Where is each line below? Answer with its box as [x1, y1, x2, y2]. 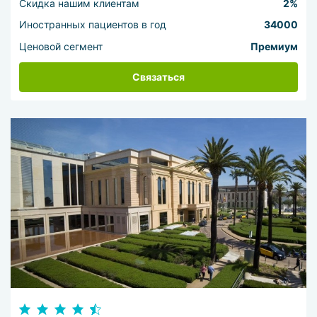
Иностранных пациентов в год [19, 18, 167, 31]
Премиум [250, 40, 298, 52]
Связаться [132, 71, 185, 83]
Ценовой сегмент [19, 40, 103, 52]
